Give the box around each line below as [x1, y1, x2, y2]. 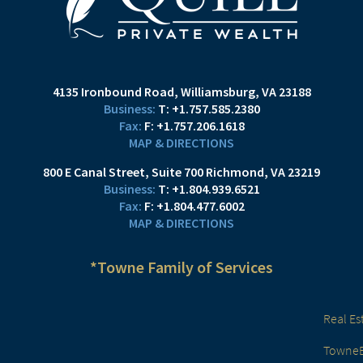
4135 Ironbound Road [52, 83, 174, 100]
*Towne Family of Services [90, 257, 273, 277]
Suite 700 [152, 164, 203, 180]
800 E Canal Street [43, 164, 145, 180]
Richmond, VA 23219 [206, 164, 320, 180]
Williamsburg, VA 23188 [180, 83, 311, 100]
